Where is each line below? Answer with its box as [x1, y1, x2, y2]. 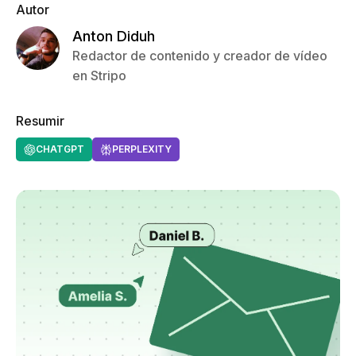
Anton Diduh [72, 28, 155, 44]
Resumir [16, 113, 64, 129]
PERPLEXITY [112, 143, 172, 155]
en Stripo [72, 68, 126, 83]
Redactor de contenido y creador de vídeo [72, 48, 327, 64]
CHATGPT [36, 143, 84, 155]
